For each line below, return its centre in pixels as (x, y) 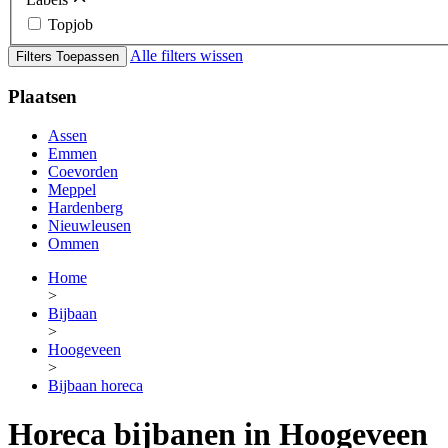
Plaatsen (42, 96)
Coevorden (83, 171)
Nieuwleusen (89, 225)
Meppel (72, 189)
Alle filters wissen (186, 56)
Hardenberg (85, 207)
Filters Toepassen (67, 57)
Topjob (70, 25)
